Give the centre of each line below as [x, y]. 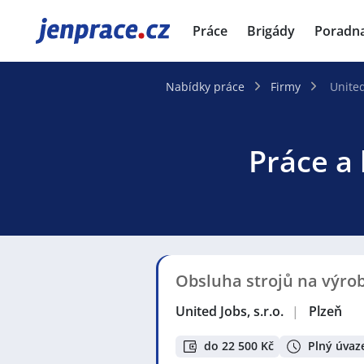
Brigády [271, 31]
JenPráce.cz [78, 30]
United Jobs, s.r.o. [230, 311]
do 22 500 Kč [239, 346]
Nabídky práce [205, 87]
